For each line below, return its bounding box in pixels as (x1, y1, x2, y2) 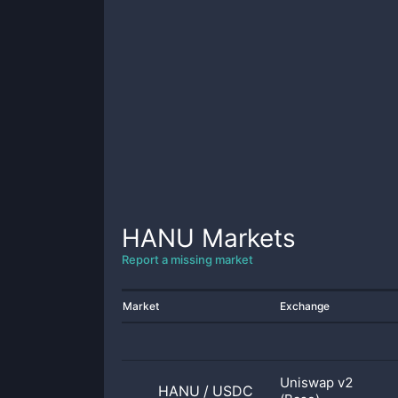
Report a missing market (122, 252, 253, 267)
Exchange (280, 299, 330, 313)
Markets (195, 223, 296, 253)
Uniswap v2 (280, 374, 354, 391)
